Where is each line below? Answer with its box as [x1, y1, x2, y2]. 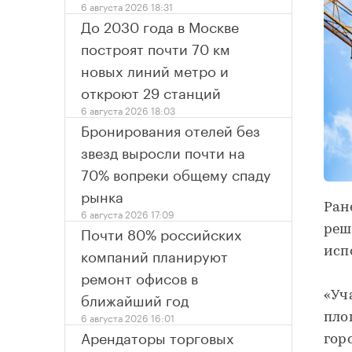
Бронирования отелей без [81, 118, 260, 141]
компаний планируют [81, 244, 228, 266]
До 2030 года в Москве [81, 14, 239, 37]
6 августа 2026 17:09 [81, 206, 174, 222]
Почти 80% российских [81, 222, 242, 244]
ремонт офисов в [81, 266, 198, 288]
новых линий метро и [81, 58, 229, 81]
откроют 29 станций [81, 80, 221, 103]
